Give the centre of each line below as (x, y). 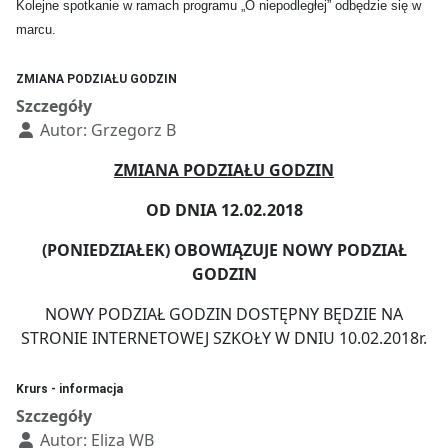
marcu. (36, 30)
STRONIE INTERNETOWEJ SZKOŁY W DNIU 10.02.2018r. (224, 338)
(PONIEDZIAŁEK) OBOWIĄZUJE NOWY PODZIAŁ (224, 250)
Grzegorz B (133, 130)
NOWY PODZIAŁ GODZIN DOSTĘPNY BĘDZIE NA (224, 314)
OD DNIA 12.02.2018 (224, 210)
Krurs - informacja (69, 389)
